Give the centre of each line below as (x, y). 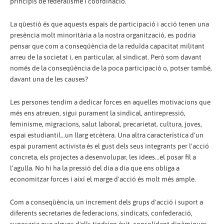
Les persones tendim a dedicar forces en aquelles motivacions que (110, 102)
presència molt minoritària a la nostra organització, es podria (103, 35)
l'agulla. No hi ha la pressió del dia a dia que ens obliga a (95, 168)
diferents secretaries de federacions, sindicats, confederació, (101, 213)
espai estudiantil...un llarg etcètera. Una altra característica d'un (107, 135)
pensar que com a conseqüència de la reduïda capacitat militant (107, 46)
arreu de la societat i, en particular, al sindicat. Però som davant (106, 57)
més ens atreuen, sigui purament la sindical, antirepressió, (98, 113)
